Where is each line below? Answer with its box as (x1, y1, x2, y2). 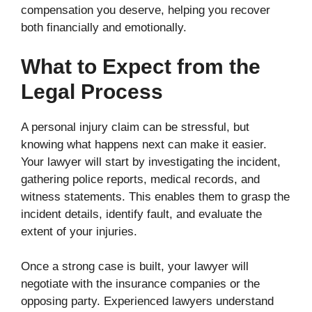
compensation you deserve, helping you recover (21, 3, 270, 17)
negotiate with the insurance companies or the (21, 277, 260, 291)
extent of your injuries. (21, 224, 137, 238)
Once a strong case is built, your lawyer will (21, 260, 249, 274)
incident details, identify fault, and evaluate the (21, 207, 262, 221)
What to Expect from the (21, 54, 260, 78)
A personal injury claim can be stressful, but (21, 120, 249, 134)
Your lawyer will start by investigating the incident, (21, 155, 281, 169)
